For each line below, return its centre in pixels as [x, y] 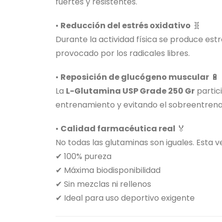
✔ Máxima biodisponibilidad [108, 170]
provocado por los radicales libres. [123, 54]
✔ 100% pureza [83, 157]
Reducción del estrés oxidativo [126, 26]
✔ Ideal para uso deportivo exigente [125, 198]
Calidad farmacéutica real [118, 129]
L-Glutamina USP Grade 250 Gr [130, 91]
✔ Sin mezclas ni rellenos [103, 184]
